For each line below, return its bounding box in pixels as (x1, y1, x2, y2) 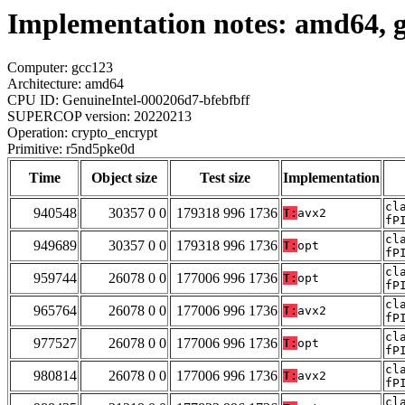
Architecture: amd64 (7, 76, 124, 92)
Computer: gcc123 (7, 60, 113, 76)
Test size (199, 170, 250, 186)
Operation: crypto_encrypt (7, 125, 157, 141)
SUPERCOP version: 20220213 (7, 108, 192, 125)
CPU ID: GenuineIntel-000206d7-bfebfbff (7, 92, 250, 108)
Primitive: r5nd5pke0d (7, 141, 135, 157)
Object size (91, 170, 157, 186)
